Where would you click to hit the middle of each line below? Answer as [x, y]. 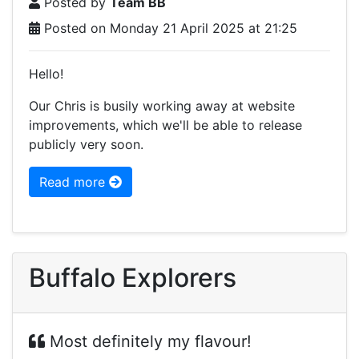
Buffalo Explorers [133, 278]
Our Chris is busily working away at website [162, 106]
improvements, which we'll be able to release [165, 125]
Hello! [46, 74]
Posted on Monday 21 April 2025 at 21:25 [169, 28]
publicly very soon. [86, 144]
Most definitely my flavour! [148, 341]
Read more [74, 182]
